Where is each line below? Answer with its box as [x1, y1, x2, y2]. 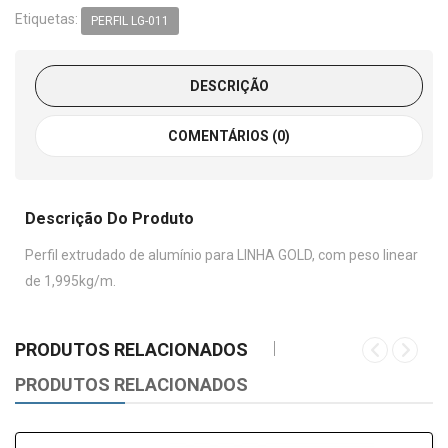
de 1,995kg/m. [25, 272, 116, 289]
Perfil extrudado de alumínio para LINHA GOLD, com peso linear [25, 246, 418, 263]
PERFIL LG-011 [91, 13, 169, 28]
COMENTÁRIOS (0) [168, 127, 290, 144]
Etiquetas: [15, 11, 81, 28]
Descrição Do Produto [25, 208, 194, 228]
